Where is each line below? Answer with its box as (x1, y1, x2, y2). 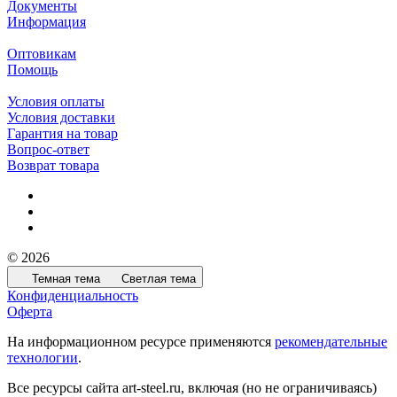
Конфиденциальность (7, 288, 138, 304)
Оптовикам (7, 46, 76, 62)
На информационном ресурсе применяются (7, 334, 275, 350)
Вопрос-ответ (7, 142, 90, 158)
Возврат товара (7, 158, 99, 174)
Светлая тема (121, 272, 196, 286)
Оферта (7, 304, 52, 320)
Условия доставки (7, 110, 115, 126)
